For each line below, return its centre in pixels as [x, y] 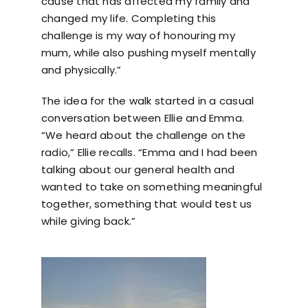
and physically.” [81, 70]
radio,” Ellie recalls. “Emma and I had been [149, 153]
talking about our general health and [138, 170]
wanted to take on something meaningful [152, 187]
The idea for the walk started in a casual [147, 101]
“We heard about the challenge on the [143, 135]
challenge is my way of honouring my [138, 36]
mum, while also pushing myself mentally [148, 53]
